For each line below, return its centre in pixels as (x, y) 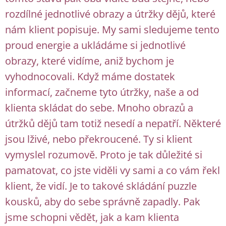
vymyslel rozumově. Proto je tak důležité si (104, 155)
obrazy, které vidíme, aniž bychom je (90, 61)
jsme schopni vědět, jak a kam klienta (92, 217)
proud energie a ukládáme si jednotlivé (95, 45)
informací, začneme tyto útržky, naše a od (102, 92)
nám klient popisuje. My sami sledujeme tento (112, 30)
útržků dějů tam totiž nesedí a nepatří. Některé (113, 123)
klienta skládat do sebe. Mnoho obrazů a (99, 108)
